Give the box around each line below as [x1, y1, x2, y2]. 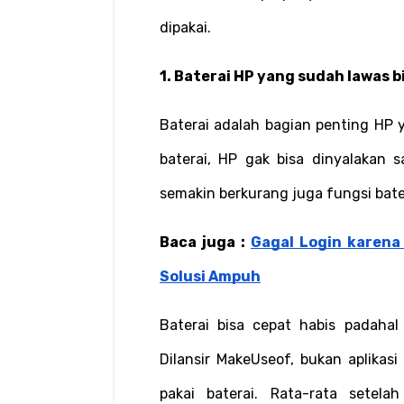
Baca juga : [160, 233, 251, 251]
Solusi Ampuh [160, 267, 261, 285]
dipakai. [160, 18, 211, 36]
